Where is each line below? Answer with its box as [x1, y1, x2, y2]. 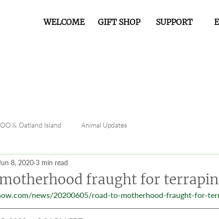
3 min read [36, 158, 68, 167]
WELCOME [43, 17, 85, 27]
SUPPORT [156, 17, 193, 27]
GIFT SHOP [98, 17, 140, 27]
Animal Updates [81, 120, 127, 129]
